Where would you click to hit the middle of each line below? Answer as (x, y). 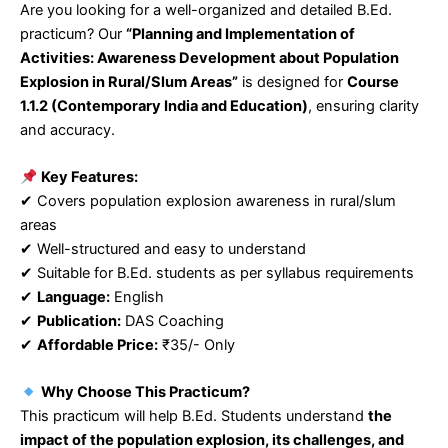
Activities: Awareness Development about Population (209, 57)
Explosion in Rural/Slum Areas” (129, 81)
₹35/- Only (196, 345)
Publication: (79, 321)
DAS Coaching (172, 321)
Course (373, 81)
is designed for (292, 81)
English (137, 297)
